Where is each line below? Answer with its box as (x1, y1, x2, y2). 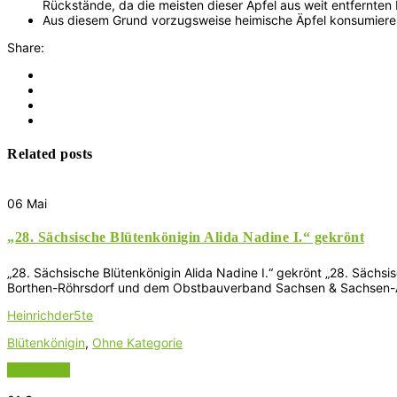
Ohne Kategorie (92, 334, 183, 350)
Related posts (7, 145, 93, 161)
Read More (7, 362, 70, 378)
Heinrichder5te (7, 307, 93, 323)
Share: (7, 39, 44, 55)
